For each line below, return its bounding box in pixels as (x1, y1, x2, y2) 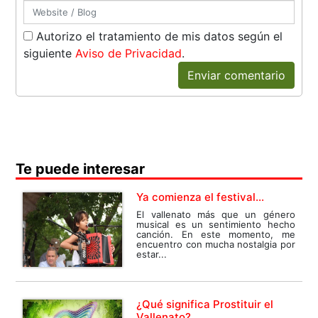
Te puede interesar (16, 160, 146, 178)
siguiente (23, 46, 76, 61)
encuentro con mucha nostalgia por (136, 238, 295, 251)
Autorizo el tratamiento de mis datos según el (33, 29, 283, 44)
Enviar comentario (187, 68, 285, 83)
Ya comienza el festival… (136, 190, 265, 204)
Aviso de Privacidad (75, 46, 182, 61)
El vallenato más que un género (136, 209, 295, 221)
